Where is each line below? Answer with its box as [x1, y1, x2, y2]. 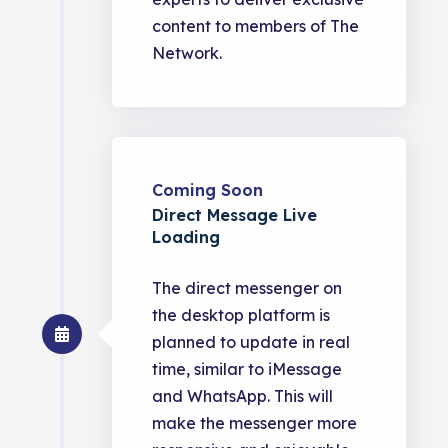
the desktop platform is [152, 304, 331, 325]
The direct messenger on [152, 277, 343, 298]
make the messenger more [152, 412, 358, 433]
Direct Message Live [152, 204, 318, 225]
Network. [152, 42, 223, 63]
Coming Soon [152, 179, 264, 200]
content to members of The [152, 15, 360, 36]
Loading [152, 226, 221, 247]
